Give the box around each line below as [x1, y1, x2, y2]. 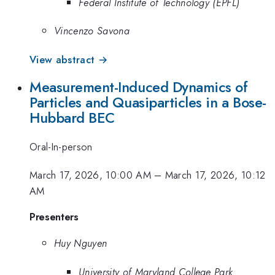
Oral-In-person [29, 139, 93, 154]
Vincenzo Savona [54, 23, 130, 39]
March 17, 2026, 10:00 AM [29, 168, 151, 183]
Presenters [29, 209, 79, 224]
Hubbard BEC [29, 107, 115, 129]
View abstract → [29, 52, 108, 67]
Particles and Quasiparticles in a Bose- [29, 92, 266, 114]
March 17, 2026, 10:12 [165, 168, 266, 183]
